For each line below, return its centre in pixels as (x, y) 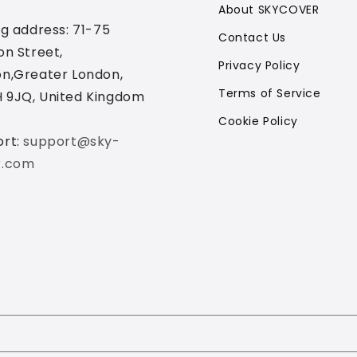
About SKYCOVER (269, 10)
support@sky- (72, 141)
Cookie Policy (258, 121)
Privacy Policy (259, 65)
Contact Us (252, 37)
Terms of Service (270, 93)
